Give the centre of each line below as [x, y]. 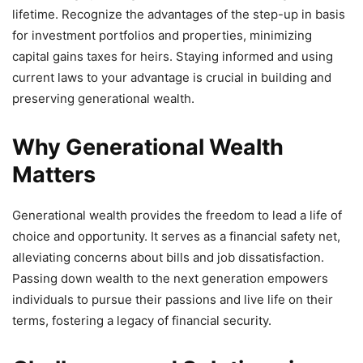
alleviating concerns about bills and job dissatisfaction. [168, 257]
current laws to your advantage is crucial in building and [172, 77]
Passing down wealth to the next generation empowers [170, 278]
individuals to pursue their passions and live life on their [173, 299]
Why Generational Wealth [148, 147]
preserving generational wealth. [103, 98]
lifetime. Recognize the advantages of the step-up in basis [179, 14]
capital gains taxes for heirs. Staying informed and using [173, 56]
